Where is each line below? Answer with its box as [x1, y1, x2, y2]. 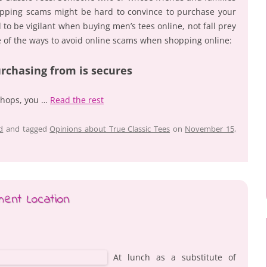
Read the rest [50, 94, 104, 105]
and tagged [3, 123, 50, 134]
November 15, [185, 123, 237, 134]
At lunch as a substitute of [113, 251, 236, 263]
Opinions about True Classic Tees [49, 123, 170, 134]
